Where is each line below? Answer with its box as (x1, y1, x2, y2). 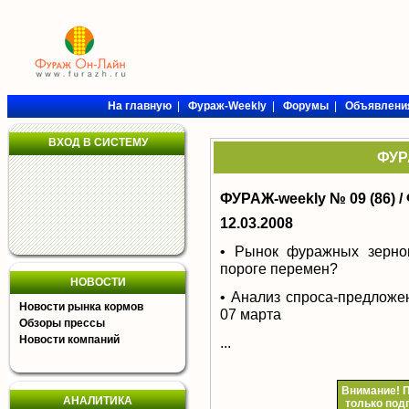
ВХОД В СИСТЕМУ (47, 136, 148, 149)
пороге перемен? (220, 260, 338, 278)
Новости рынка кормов (19, 300, 143, 313)
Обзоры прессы (19, 317, 105, 330)
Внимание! (341, 384, 400, 398)
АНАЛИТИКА (63, 394, 132, 407)
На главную (107, 100, 172, 112)
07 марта (220, 306, 281, 323)
